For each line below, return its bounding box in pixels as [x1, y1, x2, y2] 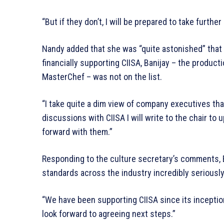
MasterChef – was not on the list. [42, 71, 162, 82]
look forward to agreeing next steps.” [42, 208, 175, 219]
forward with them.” [42, 126, 112, 137]
